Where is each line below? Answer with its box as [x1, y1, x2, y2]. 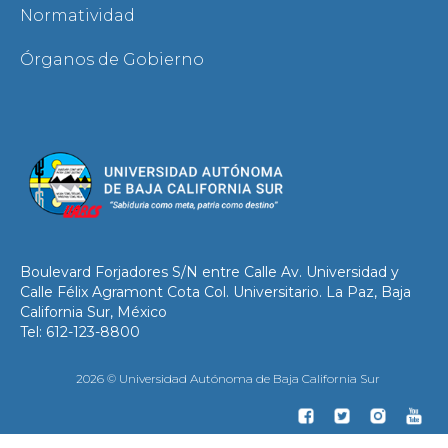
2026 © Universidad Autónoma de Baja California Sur [76, 371, 380, 387]
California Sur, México [20, 303, 167, 322]
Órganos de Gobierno [20, 50, 204, 70]
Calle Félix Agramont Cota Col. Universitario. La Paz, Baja [20, 283, 411, 302]
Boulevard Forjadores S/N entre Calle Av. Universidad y [20, 263, 399, 282]
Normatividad [20, 6, 135, 26]
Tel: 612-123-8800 [20, 323, 140, 342]
